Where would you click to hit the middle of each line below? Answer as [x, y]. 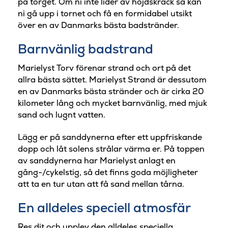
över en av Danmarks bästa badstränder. [98, 25]
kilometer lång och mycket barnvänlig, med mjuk [112, 103]
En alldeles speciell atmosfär [104, 207]
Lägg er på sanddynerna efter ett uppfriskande [110, 137]
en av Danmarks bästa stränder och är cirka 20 [111, 92]
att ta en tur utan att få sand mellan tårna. [101, 184]
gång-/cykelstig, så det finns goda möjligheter [108, 172]
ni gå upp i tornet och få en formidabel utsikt [105, 13]
